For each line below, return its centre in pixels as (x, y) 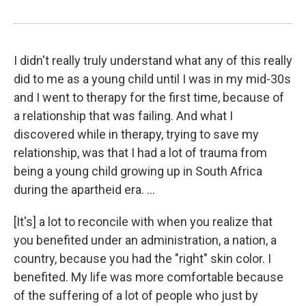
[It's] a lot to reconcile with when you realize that (143, 222)
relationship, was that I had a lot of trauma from (140, 153)
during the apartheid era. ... (84, 190)
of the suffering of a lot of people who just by (136, 296)
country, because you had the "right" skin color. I (142, 259)
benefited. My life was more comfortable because (149, 277)
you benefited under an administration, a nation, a (145, 240)
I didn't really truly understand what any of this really (153, 61)
